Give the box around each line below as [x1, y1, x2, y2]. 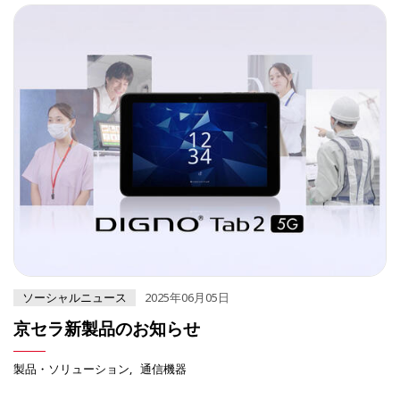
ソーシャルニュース [22, 288, 127, 305]
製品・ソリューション [13, 360, 129, 377]
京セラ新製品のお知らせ [13, 315, 200, 340]
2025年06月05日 [145, 288, 229, 305]
